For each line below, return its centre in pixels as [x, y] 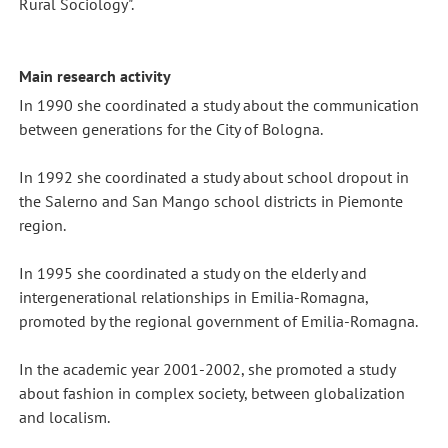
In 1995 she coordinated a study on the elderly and [192, 272]
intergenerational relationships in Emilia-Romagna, [193, 296]
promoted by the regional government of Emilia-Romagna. [218, 320]
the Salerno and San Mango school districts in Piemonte [210, 200]
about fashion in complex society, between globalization [211, 392]
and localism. [64, 416]
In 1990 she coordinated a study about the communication [218, 104]
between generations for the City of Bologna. [170, 128]
